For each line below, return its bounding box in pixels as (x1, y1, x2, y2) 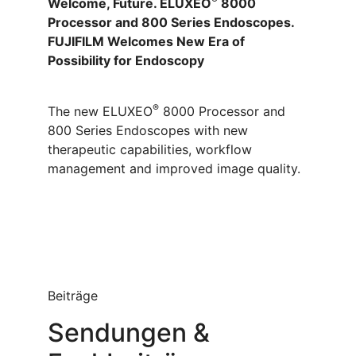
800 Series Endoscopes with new (48, 122, 248, 139)
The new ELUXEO (48, 103, 153, 120)
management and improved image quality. (48, 161, 300, 177)
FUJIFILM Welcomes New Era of (48, 33, 245, 50)
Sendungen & (48, 317, 210, 349)
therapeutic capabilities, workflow (48, 141, 252, 158)
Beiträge (48, 288, 98, 304)
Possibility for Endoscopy (48, 52, 207, 69)
